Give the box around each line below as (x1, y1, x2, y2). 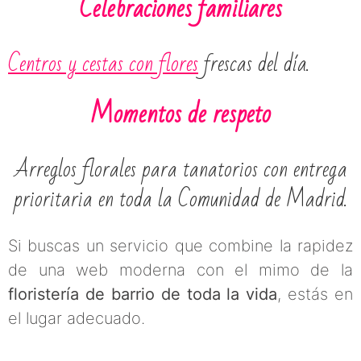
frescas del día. (198, 44, 309, 84)
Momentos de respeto (90, 89, 271, 138)
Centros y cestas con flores (8, 44, 198, 84)
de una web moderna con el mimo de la (8, 259, 353, 280)
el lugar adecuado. (8, 308, 145, 328)
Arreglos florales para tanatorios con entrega (14, 149, 347, 189)
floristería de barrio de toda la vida (8, 284, 278, 304)
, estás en (277, 284, 353, 304)
